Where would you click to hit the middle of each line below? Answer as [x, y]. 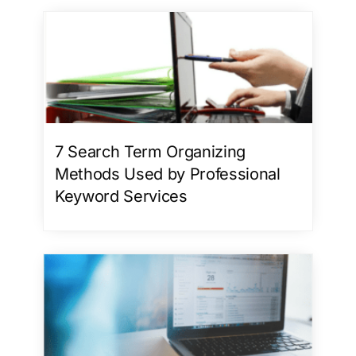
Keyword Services [121, 196]
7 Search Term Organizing [150, 151]
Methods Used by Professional [168, 174]
